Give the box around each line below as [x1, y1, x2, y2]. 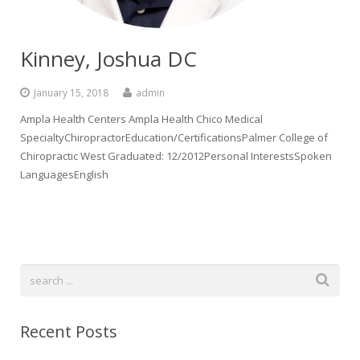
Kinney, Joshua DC [20, 44, 197, 73]
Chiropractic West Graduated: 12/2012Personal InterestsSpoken [20, 149, 332, 163]
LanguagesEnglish [20, 167, 108, 182]
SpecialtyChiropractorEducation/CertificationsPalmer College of [20, 130, 328, 145]
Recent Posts [20, 321, 117, 342]
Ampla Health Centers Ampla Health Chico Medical [20, 112, 263, 126]
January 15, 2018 [34, 86, 108, 99]
